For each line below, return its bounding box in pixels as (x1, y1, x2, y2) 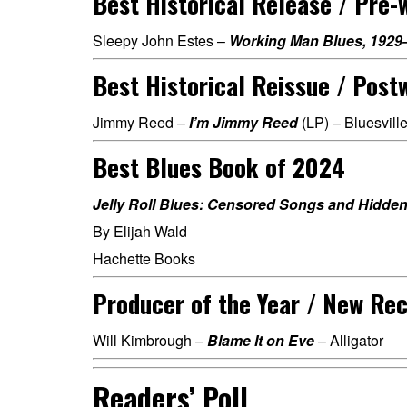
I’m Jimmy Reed (189, 112, 298, 133)
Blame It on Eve (207, 330, 314, 351)
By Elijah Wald (93, 221, 187, 242)
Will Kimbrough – (93, 330, 207, 351)
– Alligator (314, 330, 383, 351)
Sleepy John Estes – (93, 30, 229, 51)
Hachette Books (93, 248, 199, 269)
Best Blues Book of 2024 (93, 149, 345, 185)
